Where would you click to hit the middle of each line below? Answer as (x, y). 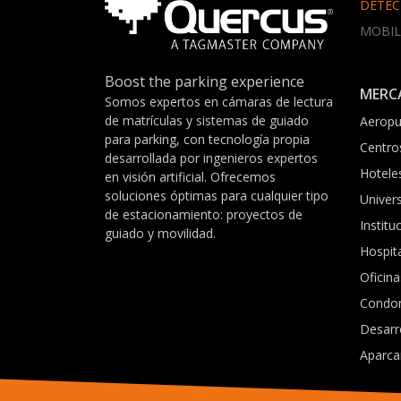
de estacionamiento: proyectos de (204, 214)
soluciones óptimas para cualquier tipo (217, 195)
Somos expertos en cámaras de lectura (219, 101)
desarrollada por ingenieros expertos (211, 158)
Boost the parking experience (205, 81)
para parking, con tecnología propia (207, 139)
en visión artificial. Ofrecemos (190, 176)
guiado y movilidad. (160, 233)
